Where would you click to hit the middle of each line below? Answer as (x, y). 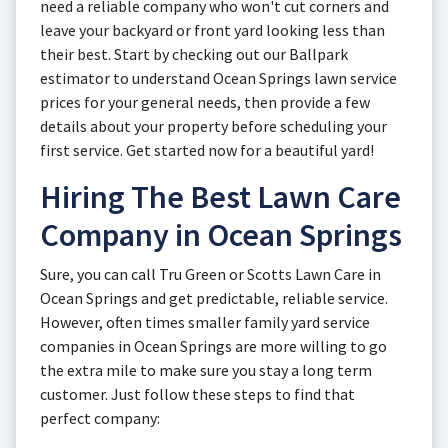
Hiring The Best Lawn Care (220, 197)
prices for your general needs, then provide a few (205, 102)
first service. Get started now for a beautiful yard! (207, 150)
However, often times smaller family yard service (205, 322)
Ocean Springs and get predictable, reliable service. (214, 298)
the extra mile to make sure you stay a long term (206, 370)
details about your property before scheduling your (213, 126)
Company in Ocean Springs (221, 235)
